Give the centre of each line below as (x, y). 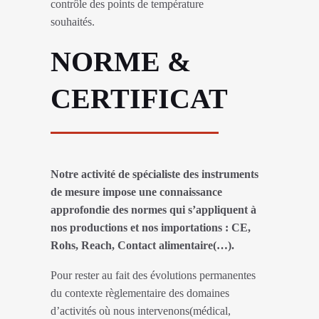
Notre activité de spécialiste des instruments (155, 174)
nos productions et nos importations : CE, (151, 227)
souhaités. (73, 22)
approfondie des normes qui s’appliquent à (153, 209)
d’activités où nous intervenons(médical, (141, 311)
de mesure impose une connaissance (136, 192)
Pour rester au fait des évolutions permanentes (153, 276)
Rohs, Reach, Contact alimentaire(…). (142, 245)
